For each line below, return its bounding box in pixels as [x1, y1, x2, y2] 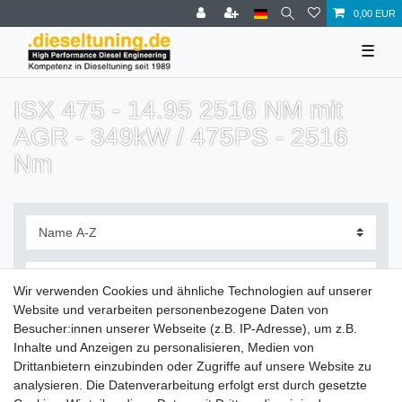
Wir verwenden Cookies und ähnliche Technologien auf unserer [13, 284, 372, 298]
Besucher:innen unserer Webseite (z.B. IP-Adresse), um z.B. [13, 321, 357, 336]
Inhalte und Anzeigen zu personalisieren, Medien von [13, 340, 314, 354]
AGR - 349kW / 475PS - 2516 [13, 122, 348, 151]
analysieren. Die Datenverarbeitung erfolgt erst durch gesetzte [13, 378, 367, 392]
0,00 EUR [354, 8, 396, 19]
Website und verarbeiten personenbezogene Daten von [13, 302, 328, 317]
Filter [47, 310, 76, 325]
